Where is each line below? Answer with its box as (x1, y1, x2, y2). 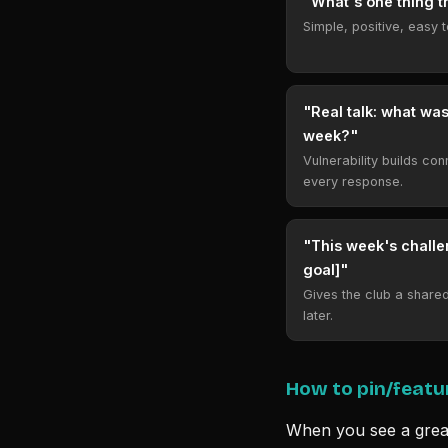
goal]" (303, 261, 348, 278)
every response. (303, 174, 403, 189)
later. (303, 308, 333, 323)
